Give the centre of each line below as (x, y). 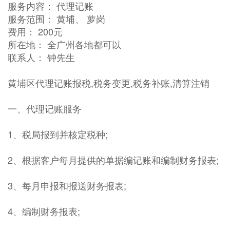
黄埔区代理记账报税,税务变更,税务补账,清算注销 (109, 83)
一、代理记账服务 (45, 108)
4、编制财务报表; (44, 211)
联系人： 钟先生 (41, 57)
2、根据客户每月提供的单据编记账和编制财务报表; (113, 160)
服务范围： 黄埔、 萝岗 (56, 18)
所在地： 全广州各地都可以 (64, 44)
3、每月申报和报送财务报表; (67, 185)
